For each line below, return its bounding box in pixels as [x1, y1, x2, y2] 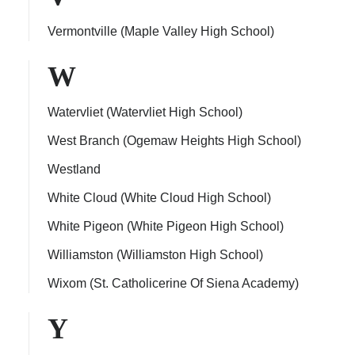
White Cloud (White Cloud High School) [48, 191, 271, 204]
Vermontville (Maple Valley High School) [48, 25, 274, 38]
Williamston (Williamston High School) [48, 248, 263, 261]
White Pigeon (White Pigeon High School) [48, 219, 284, 233]
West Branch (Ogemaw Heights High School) [48, 134, 301, 147]
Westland [48, 162, 101, 176]
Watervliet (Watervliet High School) [48, 105, 242, 119]
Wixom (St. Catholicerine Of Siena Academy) [48, 277, 299, 290]
